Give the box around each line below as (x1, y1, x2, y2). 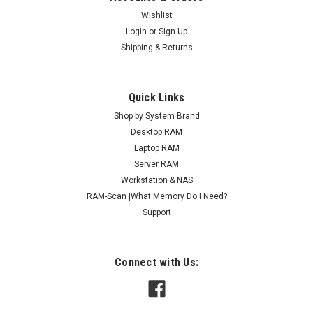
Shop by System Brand (113, 111, 200, 122)
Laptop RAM (133, 143, 180, 154)
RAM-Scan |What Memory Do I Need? (86, 191, 227, 202)
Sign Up (159, 27, 188, 37)
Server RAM (134, 159, 179, 170)
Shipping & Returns (120, 43, 193, 53)
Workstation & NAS (120, 175, 193, 186)
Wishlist (140, 10, 173, 21)
